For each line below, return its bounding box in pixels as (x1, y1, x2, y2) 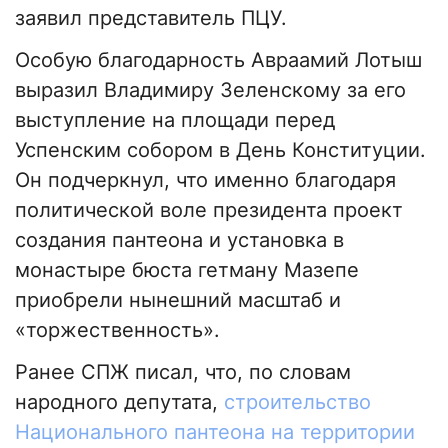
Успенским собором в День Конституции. (15, 138, 426, 163)
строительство (224, 390, 371, 415)
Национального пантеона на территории (15, 420, 415, 445)
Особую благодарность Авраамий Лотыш (15, 48, 422, 73)
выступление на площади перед (15, 108, 335, 133)
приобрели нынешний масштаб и (15, 288, 341, 313)
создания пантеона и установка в (15, 228, 344, 253)
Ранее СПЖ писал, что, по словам (15, 360, 351, 385)
